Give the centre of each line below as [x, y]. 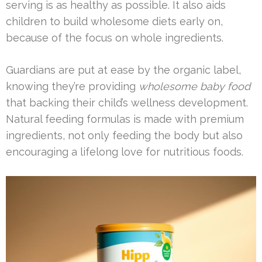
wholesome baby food [194, 86]
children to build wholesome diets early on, [114, 21]
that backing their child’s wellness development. [127, 102]
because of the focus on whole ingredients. [115, 37]
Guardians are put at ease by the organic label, [123, 70]
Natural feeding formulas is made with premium [125, 119]
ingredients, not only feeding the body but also [124, 135]
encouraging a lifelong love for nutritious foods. [125, 151]
